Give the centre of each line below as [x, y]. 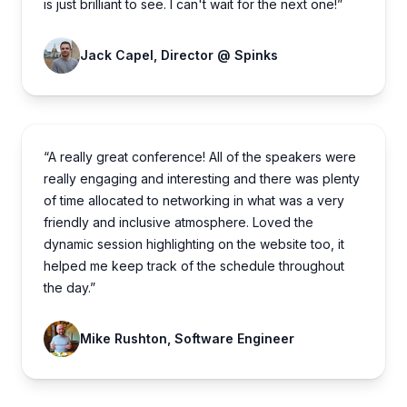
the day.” [69, 288]
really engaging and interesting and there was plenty [202, 179]
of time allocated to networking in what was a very [194, 201]
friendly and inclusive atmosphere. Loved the [179, 223]
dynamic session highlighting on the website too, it [194, 244]
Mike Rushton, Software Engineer [187, 339]
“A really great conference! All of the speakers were [200, 157]
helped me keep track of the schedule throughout [194, 266]
